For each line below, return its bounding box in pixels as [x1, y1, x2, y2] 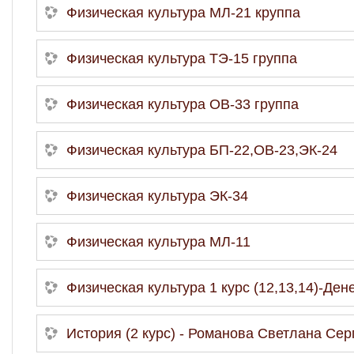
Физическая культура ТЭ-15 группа [66, 50, 297, 66]
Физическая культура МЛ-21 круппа [66, 4, 300, 21]
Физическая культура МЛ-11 [66, 233, 250, 250]
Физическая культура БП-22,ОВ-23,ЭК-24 [66, 141, 337, 158]
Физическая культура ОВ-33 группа [66, 96, 299, 112]
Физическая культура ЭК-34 [66, 187, 248, 204]
